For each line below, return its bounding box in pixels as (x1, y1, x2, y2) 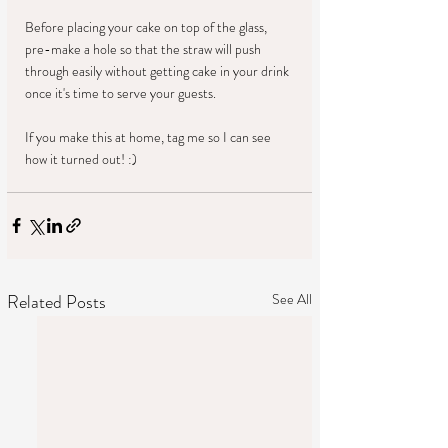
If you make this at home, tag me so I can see (25, 126, 274, 147)
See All (272, 288, 312, 309)
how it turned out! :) (25, 148, 137, 169)
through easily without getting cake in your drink (25, 60, 292, 81)
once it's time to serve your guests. (25, 82, 219, 103)
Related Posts (7, 288, 106, 315)
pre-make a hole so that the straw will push (25, 38, 264, 59)
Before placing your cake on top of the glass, (25, 16, 270, 37)
